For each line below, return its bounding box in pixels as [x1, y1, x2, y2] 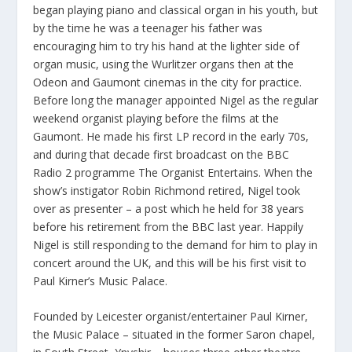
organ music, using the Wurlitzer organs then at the [33, 56, 295, 71]
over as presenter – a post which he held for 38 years [33, 200, 305, 216]
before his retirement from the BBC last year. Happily [33, 218, 304, 234]
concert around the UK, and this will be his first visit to [33, 255, 307, 270]
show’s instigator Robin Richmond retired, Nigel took [33, 182, 301, 198]
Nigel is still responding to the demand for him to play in [33, 236, 318, 252]
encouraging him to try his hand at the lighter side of [33, 38, 300, 53]
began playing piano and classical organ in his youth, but [33, 2, 319, 17]
